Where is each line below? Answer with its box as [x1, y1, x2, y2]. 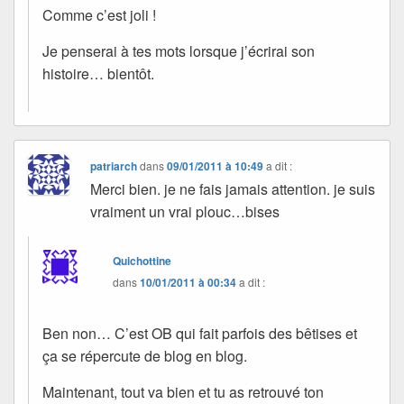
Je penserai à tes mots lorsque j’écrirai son [42, 40, 315, 61]
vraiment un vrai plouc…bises [90, 200, 280, 222]
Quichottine [113, 252, 172, 269]
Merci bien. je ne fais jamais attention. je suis [90, 178, 376, 199]
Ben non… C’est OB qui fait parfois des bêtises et [42, 322, 357, 344]
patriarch [90, 157, 138, 174]
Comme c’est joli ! [42, 4, 156, 25]
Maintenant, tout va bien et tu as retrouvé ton [42, 381, 324, 402]
